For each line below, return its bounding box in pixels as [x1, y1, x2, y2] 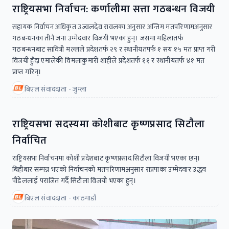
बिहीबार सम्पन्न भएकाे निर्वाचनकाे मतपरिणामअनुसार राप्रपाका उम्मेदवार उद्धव [12, 163, 207, 175]
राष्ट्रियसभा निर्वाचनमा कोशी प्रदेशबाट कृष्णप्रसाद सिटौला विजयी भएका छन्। [12, 152, 201, 164]
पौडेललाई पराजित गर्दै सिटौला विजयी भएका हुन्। [12, 174, 137, 187]
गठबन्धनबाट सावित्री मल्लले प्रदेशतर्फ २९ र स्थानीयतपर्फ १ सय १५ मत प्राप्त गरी [12, 43, 216, 55]
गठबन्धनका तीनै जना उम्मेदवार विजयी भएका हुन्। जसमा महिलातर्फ [12, 32, 184, 44]
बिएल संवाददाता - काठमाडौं [25, 192, 97, 204]
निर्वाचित [12, 131, 47, 149]
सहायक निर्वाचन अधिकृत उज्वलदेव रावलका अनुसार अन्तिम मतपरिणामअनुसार [12, 20, 213, 33]
